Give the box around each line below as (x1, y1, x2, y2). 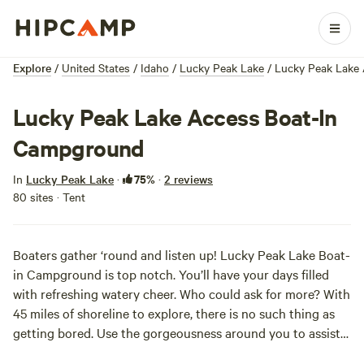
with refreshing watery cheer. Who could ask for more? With (13, 284, 350, 302)
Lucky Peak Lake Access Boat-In (13, 101, 337, 132)
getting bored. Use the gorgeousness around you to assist (13, 323, 340, 341)
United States (62, 59, 130, 76)
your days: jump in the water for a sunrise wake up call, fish (13, 343, 344, 361)
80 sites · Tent (13, 188, 85, 205)
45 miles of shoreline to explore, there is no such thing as (13, 304, 335, 322)
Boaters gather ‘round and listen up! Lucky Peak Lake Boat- (13, 245, 350, 263)
